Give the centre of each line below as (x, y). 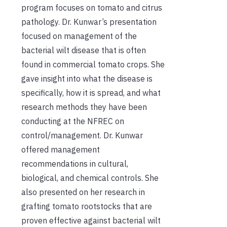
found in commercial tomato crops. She (93, 64)
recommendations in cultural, (75, 163)
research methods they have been (84, 107)
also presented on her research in (83, 192)
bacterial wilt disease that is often (84, 50)
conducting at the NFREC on (73, 121)
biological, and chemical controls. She (90, 178)
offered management (61, 149)
